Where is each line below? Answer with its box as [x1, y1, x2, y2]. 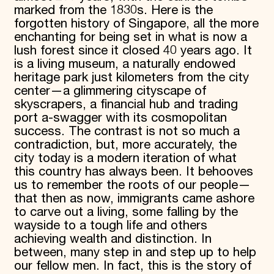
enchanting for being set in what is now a [13, 30, 247, 45]
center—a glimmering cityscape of [13, 84, 206, 99]
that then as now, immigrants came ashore [13, 191, 254, 207]
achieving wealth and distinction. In [13, 232, 212, 247]
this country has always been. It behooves [13, 165, 253, 180]
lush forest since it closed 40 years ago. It [13, 43, 252, 59]
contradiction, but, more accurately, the [13, 138, 237, 153]
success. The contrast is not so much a [13, 124, 240, 139]
